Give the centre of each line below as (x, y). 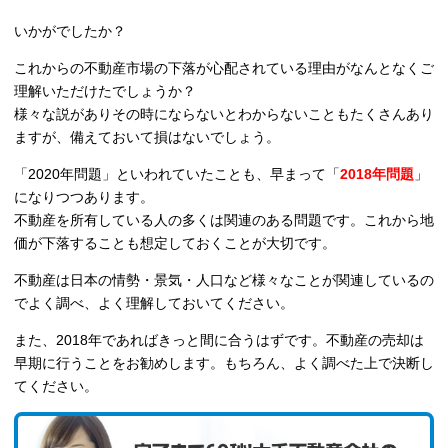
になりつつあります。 (84, 197)
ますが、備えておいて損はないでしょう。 (147, 137)
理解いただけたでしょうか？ (105, 91)
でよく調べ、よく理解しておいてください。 (154, 303)
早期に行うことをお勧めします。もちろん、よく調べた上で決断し (224, 363)
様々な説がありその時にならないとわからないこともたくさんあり (224, 114)
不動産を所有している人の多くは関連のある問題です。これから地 (224, 220)
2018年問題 (377, 174)
